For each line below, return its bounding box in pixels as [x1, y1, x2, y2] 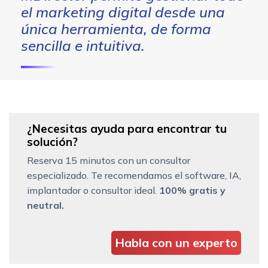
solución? [27, 134, 78, 149]
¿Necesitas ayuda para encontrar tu [27, 121, 227, 136]
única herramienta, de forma [21, 19, 211, 38]
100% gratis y [159, 184, 226, 196]
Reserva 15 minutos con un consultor [27, 154, 190, 166]
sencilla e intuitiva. [21, 36, 145, 54]
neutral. [27, 199, 64, 211]
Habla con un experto [115, 234, 237, 250]
